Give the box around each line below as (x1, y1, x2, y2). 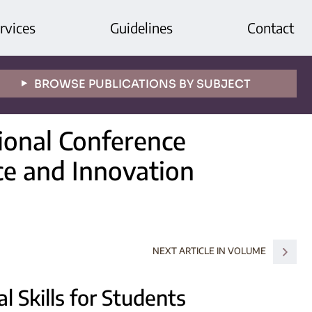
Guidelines (110, 18, 173, 36)
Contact (247, 18, 295, 36)
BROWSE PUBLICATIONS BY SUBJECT (33, 76, 251, 91)
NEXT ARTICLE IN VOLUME (152, 244, 266, 256)
